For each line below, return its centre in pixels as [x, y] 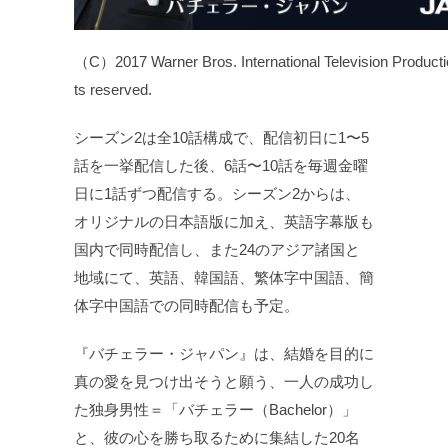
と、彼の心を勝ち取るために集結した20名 [217, 437]
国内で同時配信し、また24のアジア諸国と [217, 249]
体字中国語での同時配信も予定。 [186, 305]
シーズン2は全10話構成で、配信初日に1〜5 [221, 137]
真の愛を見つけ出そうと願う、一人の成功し [224, 381]
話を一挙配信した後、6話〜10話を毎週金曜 [221, 165]
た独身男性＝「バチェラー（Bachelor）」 [215, 409]
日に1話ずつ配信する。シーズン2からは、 [217, 193]
